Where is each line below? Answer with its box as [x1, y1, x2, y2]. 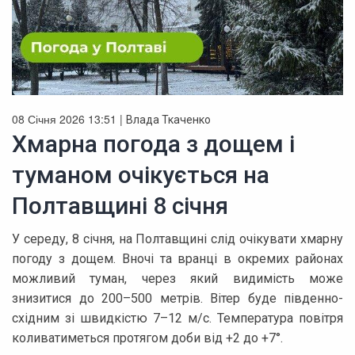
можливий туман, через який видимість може [12, 270, 343, 286]
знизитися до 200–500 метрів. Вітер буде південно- [12, 290, 343, 306]
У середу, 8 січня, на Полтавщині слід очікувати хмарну [12, 231, 343, 246]
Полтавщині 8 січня [12, 191, 228, 219]
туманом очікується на [12, 160, 269, 189]
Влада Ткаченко [126, 113, 211, 126]
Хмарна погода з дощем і [12, 129, 295, 158]
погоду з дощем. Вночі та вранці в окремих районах [12, 250, 343, 266]
